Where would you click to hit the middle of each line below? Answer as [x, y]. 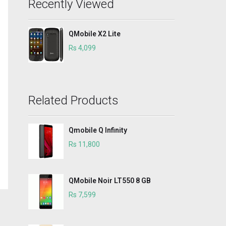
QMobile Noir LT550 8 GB [110, 181]
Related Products [73, 100]
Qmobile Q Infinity [98, 130]
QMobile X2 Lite [95, 34]
